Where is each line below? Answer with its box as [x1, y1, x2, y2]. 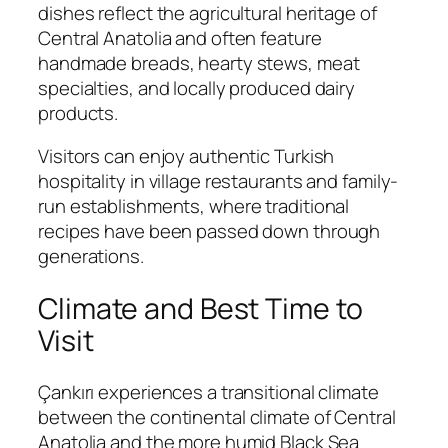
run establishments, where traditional [38, 193, 350, 220]
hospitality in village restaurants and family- [38, 168, 399, 195]
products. [38, 99, 119, 126]
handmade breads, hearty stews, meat [38, 49, 360, 76]
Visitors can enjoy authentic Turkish [38, 143, 335, 170]
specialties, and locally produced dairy [38, 74, 356, 101]
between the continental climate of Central [38, 404, 396, 431]
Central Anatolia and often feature [38, 24, 322, 51]
